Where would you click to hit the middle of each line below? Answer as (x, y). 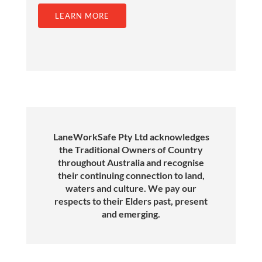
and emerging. (131, 214)
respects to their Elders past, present (131, 201)
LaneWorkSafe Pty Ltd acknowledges (131, 137)
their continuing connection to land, (131, 175)
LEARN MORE (82, 16)
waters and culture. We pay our (131, 188)
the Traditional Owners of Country (131, 150)
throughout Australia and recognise (131, 163)
